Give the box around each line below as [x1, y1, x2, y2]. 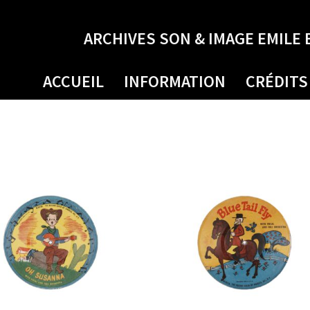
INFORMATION [124, 71, 226, 92]
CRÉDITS [246, 71, 308, 92]
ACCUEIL [43, 71, 104, 92]
